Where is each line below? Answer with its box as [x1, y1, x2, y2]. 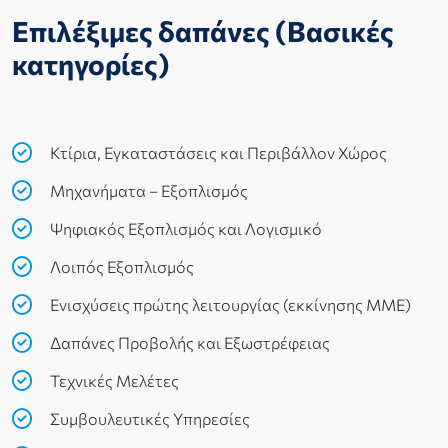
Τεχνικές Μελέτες [47, 371, 179, 391]
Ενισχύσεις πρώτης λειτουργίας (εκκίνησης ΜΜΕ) [47, 295, 411, 315]
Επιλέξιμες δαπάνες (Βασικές [12, 14, 394, 49]
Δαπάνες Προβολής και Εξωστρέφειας [47, 333, 330, 353]
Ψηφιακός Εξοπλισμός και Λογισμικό [47, 219, 322, 239]
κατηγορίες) [12, 47, 170, 82]
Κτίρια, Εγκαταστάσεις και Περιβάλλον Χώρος [47, 143, 387, 163]
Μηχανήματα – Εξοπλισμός [47, 181, 248, 201]
